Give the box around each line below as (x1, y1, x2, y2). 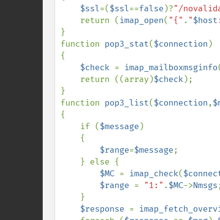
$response (80, 204, 129, 214)
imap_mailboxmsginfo (124, 62, 218, 73)
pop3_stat (105, 39, 149, 49)
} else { (60, 157, 80, 167)
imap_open (119, 15, 164, 26)
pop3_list (105, 98, 149, 108)
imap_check (129, 168, 178, 179)
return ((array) (80, 74, 154, 84)
